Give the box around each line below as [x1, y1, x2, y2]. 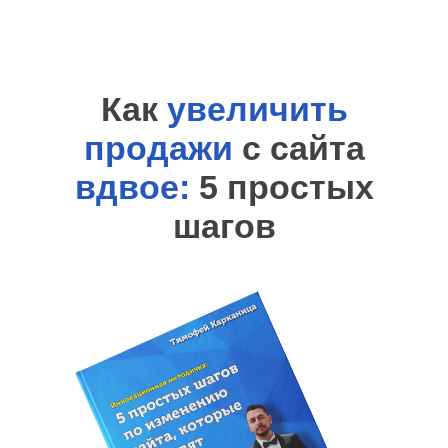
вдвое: [74, 168, 190, 206]
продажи [83, 129, 242, 167]
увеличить [166, 90, 348, 128]
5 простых [189, 168, 374, 206]
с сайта [241, 129, 365, 167]
